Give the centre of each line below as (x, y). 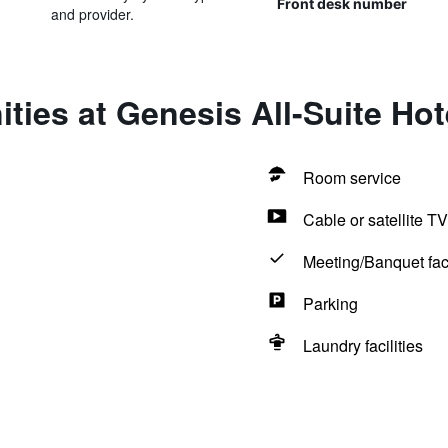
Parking (330, 303)
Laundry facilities (362, 345)
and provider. (92, 14)
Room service (351, 177)
